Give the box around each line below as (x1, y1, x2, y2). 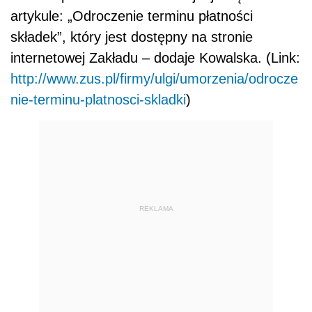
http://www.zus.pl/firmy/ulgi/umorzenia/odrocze (10, 70, 298, 86)
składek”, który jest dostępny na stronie (10, 29, 253, 45)
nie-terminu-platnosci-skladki (10, 91, 186, 107)
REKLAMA (139, 205, 173, 212)
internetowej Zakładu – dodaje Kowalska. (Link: (10, 49, 300, 65)
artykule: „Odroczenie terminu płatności (10, 8, 253, 24)
